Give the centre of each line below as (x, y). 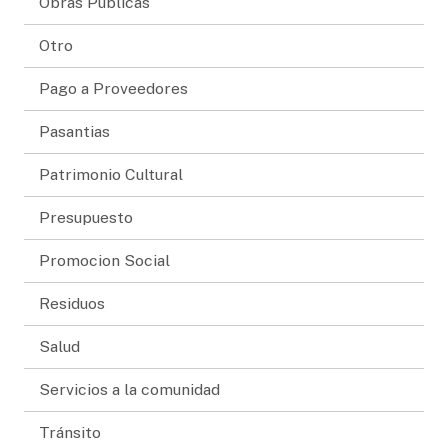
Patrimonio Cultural (111, 174)
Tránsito (70, 432)
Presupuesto (86, 217)
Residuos (72, 303)
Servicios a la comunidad (129, 389)
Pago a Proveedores (113, 88)
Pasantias (74, 131)
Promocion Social (104, 260)
